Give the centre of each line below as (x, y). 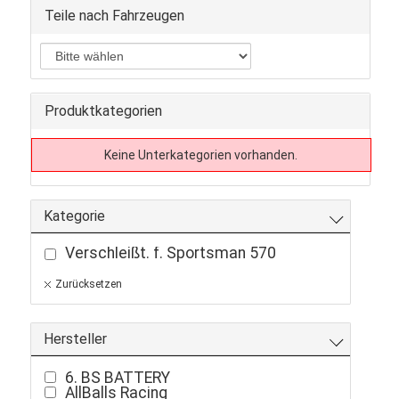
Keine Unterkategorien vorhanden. (201, 155)
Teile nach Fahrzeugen (114, 15)
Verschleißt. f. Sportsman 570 (170, 252)
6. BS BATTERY (117, 377)
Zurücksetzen (88, 284)
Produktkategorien (103, 110)
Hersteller (75, 338)
